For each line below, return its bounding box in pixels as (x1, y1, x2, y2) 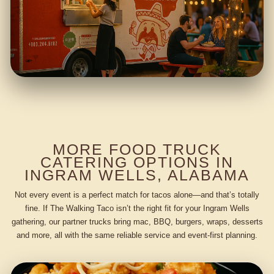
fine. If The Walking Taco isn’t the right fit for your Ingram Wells (24, 203, 250, 213)
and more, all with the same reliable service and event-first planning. (17, 230, 257, 240)
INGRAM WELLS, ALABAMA (24, 166, 250, 184)
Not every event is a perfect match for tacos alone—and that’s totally (15, 190, 259, 199)
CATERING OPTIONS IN (40, 154, 234, 171)
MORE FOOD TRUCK (52, 141, 222, 158)
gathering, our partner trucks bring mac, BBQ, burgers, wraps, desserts (11, 217, 263, 226)
